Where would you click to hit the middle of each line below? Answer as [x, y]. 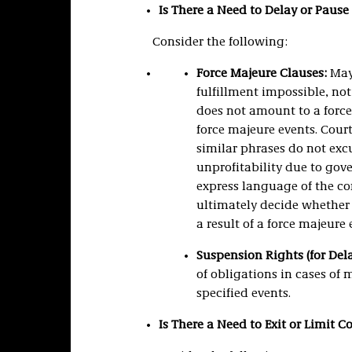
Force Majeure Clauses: [261, 74]
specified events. [243, 294]
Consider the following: [220, 42]
